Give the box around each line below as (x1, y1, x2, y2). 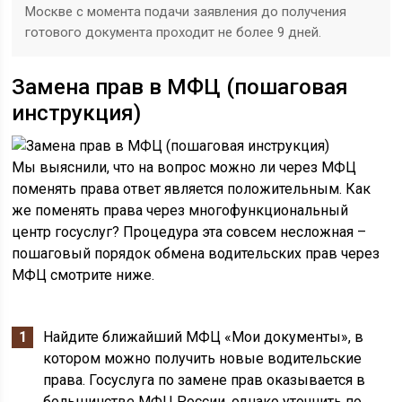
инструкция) (12, 100, 142, 126)
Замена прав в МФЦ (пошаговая (12, 74, 349, 100)
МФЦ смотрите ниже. (12, 267, 155, 284)
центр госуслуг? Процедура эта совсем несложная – (12, 223, 367, 240)
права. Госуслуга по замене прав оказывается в (43, 371, 366, 389)
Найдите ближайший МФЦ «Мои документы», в (43, 328, 364, 345)
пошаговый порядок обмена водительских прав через (12, 245, 380, 262)
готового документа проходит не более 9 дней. (25, 24, 322, 40)
